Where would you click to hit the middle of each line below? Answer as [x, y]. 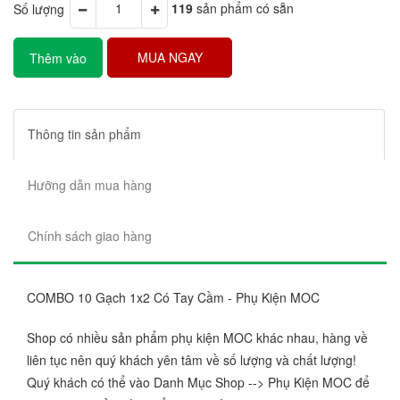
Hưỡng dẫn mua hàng [90, 184]
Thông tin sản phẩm [84, 133]
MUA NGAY [170, 57]
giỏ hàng [58, 96]
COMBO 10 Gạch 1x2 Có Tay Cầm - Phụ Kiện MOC [173, 297]
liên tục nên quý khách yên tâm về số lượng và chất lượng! [192, 359]
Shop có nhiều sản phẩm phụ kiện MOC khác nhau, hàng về [197, 337]
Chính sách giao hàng [90, 235]
